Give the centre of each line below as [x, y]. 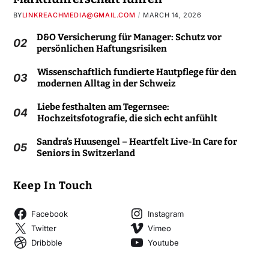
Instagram [165, 213]
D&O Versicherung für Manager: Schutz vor [129, 38]
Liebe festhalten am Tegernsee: [103, 107]
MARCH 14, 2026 [172, 15]
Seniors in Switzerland [86, 153]
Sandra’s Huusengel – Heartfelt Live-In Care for [137, 142]
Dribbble [47, 242]
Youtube [163, 242]
